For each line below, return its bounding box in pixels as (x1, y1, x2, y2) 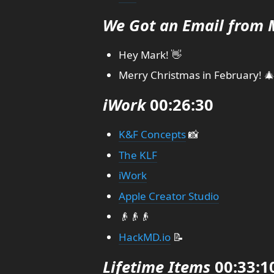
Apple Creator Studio (118, 188, 219, 203)
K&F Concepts (118, 127, 186, 141)
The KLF (118, 147, 157, 162)
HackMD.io (118, 229, 171, 244)
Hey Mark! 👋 (118, 47, 182, 62)
